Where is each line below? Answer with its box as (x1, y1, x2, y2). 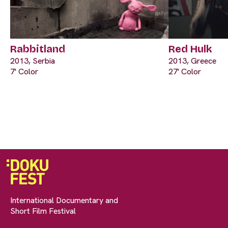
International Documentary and (10, 195, 118, 206)
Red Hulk (168, 43, 212, 55)
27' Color (168, 66, 201, 77)
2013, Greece (168, 55, 216, 67)
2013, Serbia (10, 55, 55, 67)
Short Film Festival (10, 206, 76, 217)
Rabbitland (10, 43, 65, 55)
